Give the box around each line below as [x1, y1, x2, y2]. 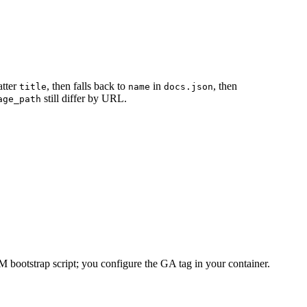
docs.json [164, 81, 213, 92]
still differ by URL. [41, 92, 127, 104]
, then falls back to [47, 79, 128, 92]
